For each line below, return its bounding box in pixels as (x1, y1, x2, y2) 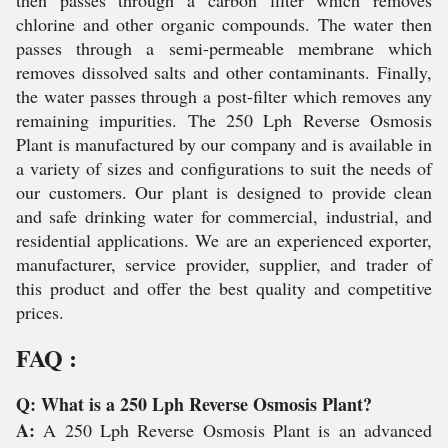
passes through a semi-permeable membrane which (16, 36, 432, 60)
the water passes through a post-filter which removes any (16, 84, 432, 108)
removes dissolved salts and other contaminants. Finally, (16, 60, 432, 84)
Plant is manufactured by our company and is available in (16, 132, 432, 156)
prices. (16, 300, 64, 324)
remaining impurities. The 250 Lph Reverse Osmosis (16, 108, 432, 132)
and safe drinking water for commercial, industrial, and (16, 204, 432, 228)
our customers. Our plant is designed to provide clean (16, 180, 432, 204)
